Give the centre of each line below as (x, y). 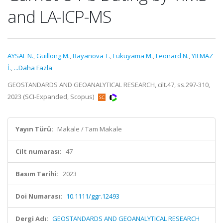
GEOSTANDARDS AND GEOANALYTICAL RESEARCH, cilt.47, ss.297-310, (109, 85)
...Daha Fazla (33, 68)
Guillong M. (53, 56)
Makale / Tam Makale (90, 129)
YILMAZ (202, 56)
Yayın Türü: (34, 129)
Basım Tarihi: (37, 174)
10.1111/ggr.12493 (93, 196)
